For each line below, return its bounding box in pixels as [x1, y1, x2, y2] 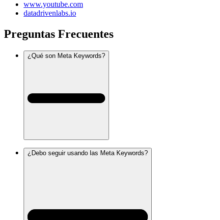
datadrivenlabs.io [24, 9, 76, 18]
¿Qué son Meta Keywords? [27, 52, 105, 59]
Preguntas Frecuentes [4, 27, 113, 41]
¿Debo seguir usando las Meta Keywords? [27, 149, 148, 157]
